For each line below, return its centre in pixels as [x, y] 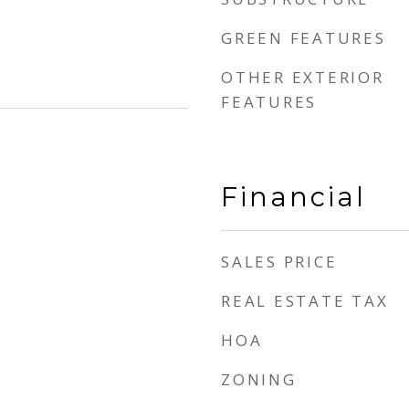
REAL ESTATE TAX [305, 301]
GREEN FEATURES [304, 38]
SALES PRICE [279, 262]
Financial [294, 197]
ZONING [259, 379]
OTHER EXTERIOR [303, 77]
